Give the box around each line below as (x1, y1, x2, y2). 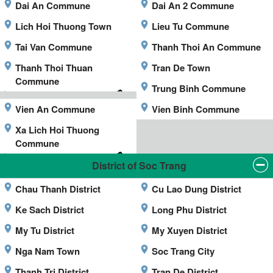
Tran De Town (152, 60, 210, 74)
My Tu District (15, 223, 74, 237)
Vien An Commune (15, 102, 95, 116)
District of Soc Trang (91, 158, 186, 172)
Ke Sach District (15, 202, 84, 216)
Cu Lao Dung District (152, 182, 241, 196)
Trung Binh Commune (152, 81, 246, 95)
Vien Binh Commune (152, 102, 239, 116)
